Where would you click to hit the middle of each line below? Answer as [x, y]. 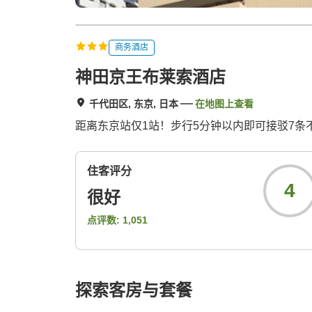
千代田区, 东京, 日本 [134, 104]
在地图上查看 [224, 104]
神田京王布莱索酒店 [150, 77]
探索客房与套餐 [134, 290]
